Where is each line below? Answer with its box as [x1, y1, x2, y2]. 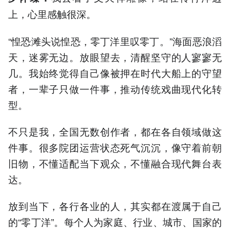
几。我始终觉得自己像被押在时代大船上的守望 [8, 65, 222, 80]
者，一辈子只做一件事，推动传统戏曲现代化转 [8, 81, 222, 95]
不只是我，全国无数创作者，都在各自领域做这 [8, 124, 222, 138]
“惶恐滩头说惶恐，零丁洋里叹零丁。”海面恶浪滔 [8, 33, 222, 48]
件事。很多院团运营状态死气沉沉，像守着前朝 [8, 140, 222, 154]
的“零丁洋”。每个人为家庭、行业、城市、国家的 [8, 214, 222, 228]
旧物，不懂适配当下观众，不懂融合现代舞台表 [8, 156, 222, 170]
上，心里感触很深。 [8, 7, 96, 21]
